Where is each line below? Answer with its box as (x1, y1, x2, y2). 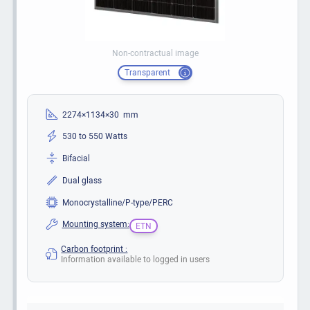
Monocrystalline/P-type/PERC (62, 196, 173, 208)
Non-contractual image (111, 47, 199, 59)
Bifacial (62, 152, 90, 164)
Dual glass (62, 174, 102, 185)
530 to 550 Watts (62, 130, 127, 142)
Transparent (124, 66, 170, 78)
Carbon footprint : (61, 242, 128, 254)
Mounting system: (62, 217, 129, 229)
